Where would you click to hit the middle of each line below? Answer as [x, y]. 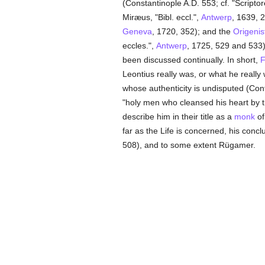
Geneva [137, 31]
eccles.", [139, 46]
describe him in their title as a [178, 117]
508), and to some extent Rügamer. [189, 145]
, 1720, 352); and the [192, 31]
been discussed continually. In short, [191, 60]
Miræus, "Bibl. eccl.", [161, 17]
